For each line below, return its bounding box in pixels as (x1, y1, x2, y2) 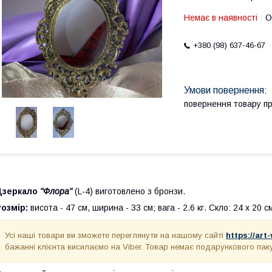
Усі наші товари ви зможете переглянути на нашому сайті (5, 231, 226, 240)
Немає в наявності (184, 13, 257, 22)
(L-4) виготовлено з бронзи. (75, 186, 185, 196)
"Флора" (40, 186, 72, 196)
